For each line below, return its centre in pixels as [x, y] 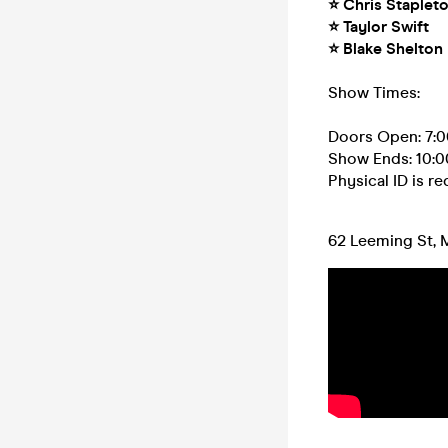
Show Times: [374, 92]
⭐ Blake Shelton [385, 48]
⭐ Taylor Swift [378, 26]
